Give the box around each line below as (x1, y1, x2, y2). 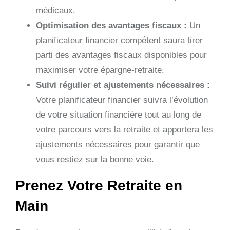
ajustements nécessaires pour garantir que (36, 139, 200, 149)
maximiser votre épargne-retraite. (36, 65, 164, 75)
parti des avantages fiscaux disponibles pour (36, 50, 207, 60)
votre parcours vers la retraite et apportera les (36, 124, 213, 135)
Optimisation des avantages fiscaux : (36, 20, 187, 30)
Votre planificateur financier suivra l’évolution (36, 94, 208, 105)
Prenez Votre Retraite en (15, 177, 182, 194)
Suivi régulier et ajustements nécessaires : (36, 80, 210, 90)
